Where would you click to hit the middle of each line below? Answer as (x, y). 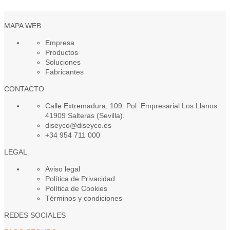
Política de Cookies (76, 189)
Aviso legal (63, 169)
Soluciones (63, 62)
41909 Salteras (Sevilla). (85, 116)
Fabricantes (64, 72)
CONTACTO (24, 89)
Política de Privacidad (80, 179)
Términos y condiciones (84, 198)
